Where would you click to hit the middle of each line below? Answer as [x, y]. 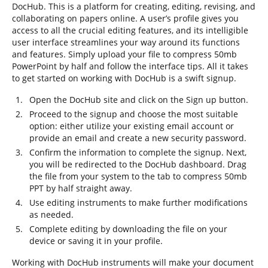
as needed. [51, 214]
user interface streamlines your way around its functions [126, 42]
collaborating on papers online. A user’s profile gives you [125, 18]
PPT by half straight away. [81, 188]
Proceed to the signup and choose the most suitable [134, 114]
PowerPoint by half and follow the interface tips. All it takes [130, 66]
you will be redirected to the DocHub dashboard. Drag [138, 164]
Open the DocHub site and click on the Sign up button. [139, 100]
